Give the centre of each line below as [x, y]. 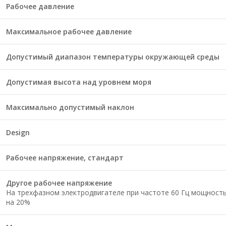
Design [18, 132]
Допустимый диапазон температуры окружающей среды [113, 57]
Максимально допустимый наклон [70, 107]
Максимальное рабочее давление [69, 32]
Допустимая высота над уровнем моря [79, 82]
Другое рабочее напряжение [59, 183]
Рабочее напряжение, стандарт [65, 158]
